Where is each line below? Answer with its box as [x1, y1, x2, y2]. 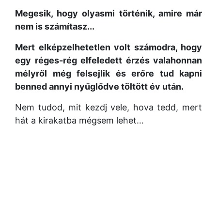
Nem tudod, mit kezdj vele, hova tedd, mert [15, 102, 202, 112]
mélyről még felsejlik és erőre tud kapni [15, 68, 202, 78]
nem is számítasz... [15, 21, 94, 31]
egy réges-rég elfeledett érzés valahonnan [15, 55, 202, 65]
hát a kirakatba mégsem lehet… [15, 115, 144, 125]
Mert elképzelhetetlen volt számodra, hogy [15, 42, 202, 52]
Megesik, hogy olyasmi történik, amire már [15, 8, 202, 18]
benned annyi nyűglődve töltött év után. [15, 81, 184, 92]
